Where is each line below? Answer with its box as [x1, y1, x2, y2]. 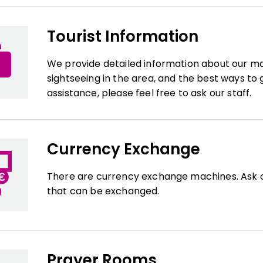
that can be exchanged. [47, 184, 160, 198]
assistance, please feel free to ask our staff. [47, 86, 252, 100]
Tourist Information [47, 26, 198, 47]
